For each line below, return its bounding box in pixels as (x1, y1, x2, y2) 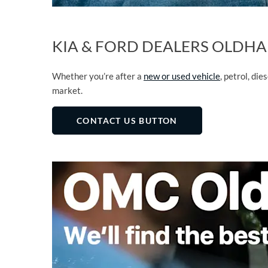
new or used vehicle (144, 71, 220, 82)
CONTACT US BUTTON (77, 115, 178, 126)
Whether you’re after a (52, 71, 144, 82)
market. (52, 85, 83, 96)
